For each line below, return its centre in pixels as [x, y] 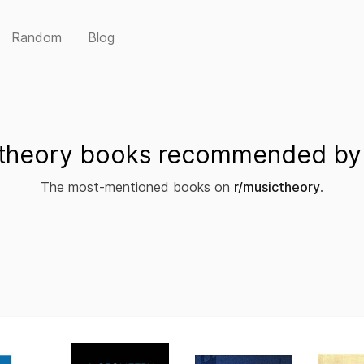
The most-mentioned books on [137, 187]
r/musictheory [277, 187]
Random [37, 37]
